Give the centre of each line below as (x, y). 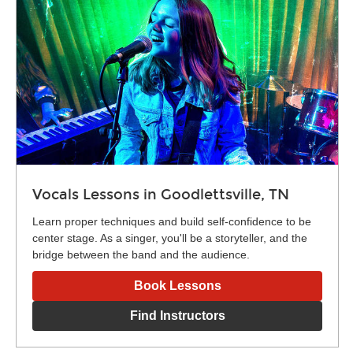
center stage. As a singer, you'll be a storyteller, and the (170, 238)
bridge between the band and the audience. (141, 254)
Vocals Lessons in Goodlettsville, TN (161, 194)
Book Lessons (177, 285)
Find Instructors (177, 315)
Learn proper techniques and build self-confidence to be (172, 221)
